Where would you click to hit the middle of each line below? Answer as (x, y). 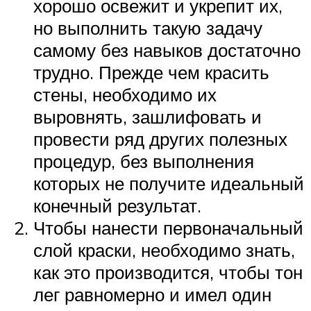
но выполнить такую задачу (148, 27)
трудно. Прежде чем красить (151, 72)
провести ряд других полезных (160, 138)
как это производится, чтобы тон (168, 272)
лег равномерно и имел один (152, 294)
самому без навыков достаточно (167, 50)
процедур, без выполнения (144, 161)
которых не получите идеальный (169, 183)
